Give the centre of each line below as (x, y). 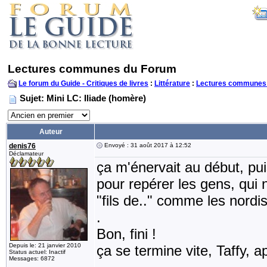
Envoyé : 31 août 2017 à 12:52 (147, 145)
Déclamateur (26, 153)
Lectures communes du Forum (92, 69)
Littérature (172, 83)
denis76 (22, 146)
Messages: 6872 (32, 258)
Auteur (51, 132)
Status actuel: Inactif (37, 252)
